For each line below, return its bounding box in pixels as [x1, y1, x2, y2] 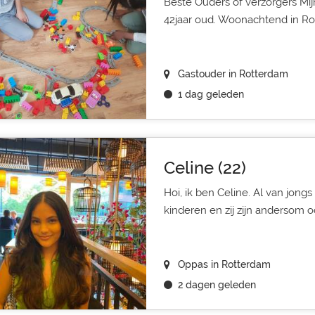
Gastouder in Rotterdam [177, 68, 288, 79]
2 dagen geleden [177, 279, 256, 290]
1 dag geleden [177, 89, 244, 100]
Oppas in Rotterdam [177, 259, 271, 270]
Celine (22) [163, 157, 246, 178]
